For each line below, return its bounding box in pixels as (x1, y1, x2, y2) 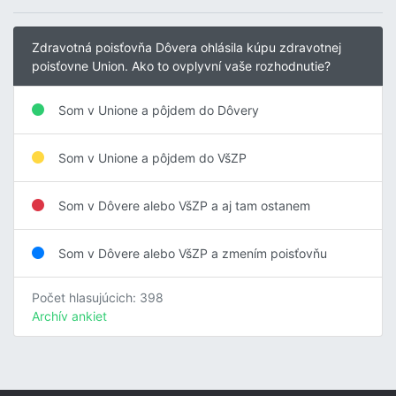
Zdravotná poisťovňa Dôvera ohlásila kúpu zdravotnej (32, 39, 341, 55)
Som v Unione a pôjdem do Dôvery (58, 102, 259, 118)
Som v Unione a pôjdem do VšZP (58, 149, 247, 165)
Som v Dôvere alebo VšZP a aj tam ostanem (58, 197, 310, 213)
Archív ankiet (32, 308, 107, 324)
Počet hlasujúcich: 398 (32, 289, 164, 305)
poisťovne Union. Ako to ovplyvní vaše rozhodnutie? (32, 57, 331, 73)
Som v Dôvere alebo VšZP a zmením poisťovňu (58, 245, 327, 261)
